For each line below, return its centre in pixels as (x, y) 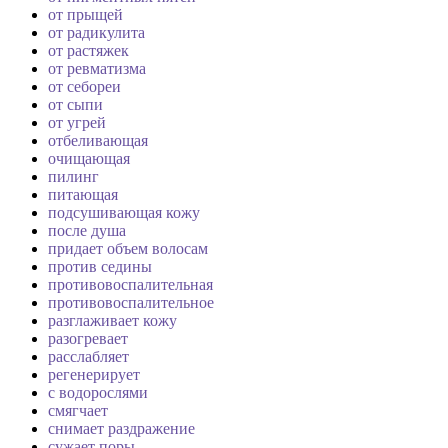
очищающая (89, 159)
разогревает (88, 339)
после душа (87, 231)
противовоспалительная (130, 285)
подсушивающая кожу (124, 213)
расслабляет (88, 357)
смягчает (78, 411)
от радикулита (96, 33)
